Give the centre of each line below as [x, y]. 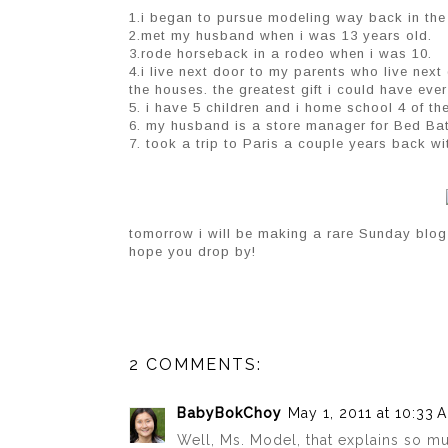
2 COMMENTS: [195, 365]
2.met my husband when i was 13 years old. [280, 36]
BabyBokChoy [229, 413]
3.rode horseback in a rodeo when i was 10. [280, 54]
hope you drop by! [192, 252]
